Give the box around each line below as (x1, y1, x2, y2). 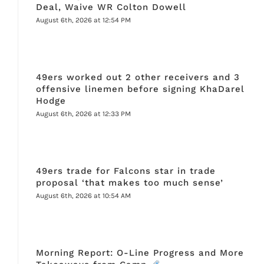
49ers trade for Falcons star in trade (35, 166, 216, 177)
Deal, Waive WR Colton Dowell (35, 2, 186, 13)
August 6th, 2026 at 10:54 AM (35, 192, 131, 200)
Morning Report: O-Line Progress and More (35, 247, 244, 259)
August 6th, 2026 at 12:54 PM (35, 16, 131, 25)
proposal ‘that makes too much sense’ (35, 177, 223, 189)
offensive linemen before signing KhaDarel (35, 84, 245, 95)
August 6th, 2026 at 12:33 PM (35, 110, 131, 118)
